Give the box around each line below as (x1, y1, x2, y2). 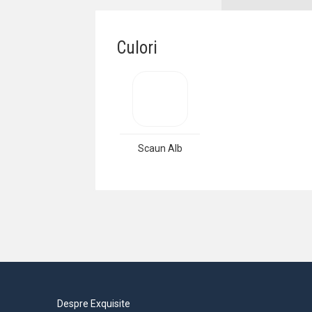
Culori (116, 37, 158, 58)
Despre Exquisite (57, 297, 130, 309)
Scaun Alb (137, 142, 182, 154)
